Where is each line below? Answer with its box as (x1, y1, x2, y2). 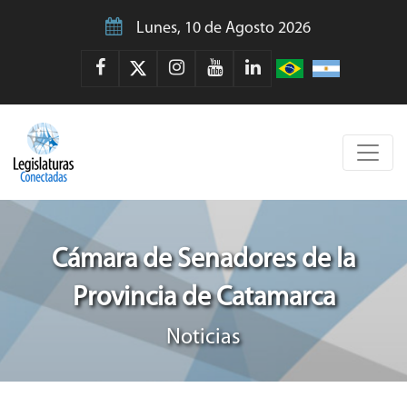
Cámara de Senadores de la (52, 246, 355, 275)
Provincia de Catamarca (72, 284, 335, 313)
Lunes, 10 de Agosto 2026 (136, 20, 311, 37)
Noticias (166, 327, 241, 350)
